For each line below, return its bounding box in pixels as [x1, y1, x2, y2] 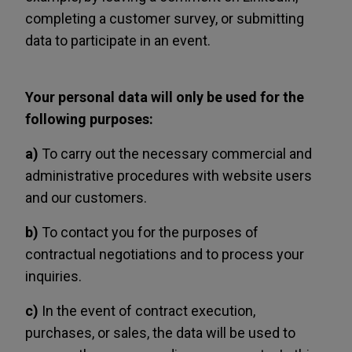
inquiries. [25, 268, 82, 284]
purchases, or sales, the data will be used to [25, 324, 295, 341]
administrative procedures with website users [25, 167, 312, 184]
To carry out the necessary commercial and [38, 145, 312, 162]
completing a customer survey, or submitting [25, 10, 304, 27]
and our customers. [25, 189, 147, 206]
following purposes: [25, 111, 153, 127]
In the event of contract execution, [38, 302, 255, 319]
